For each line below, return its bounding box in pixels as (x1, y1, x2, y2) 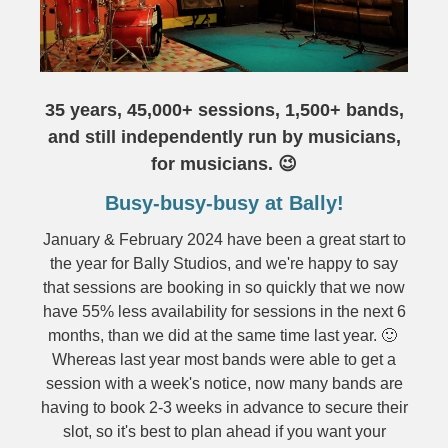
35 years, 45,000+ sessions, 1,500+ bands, (44, 100, 404, 120)
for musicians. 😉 (151, 154, 297, 174)
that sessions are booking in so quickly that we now (43, 279, 405, 296)
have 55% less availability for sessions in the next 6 (42, 303, 406, 320)
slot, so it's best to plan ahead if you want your (62, 423, 386, 440)
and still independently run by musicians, (47, 127, 401, 147)
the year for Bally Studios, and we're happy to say (50, 255, 398, 272)
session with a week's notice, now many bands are (45, 375, 403, 392)
